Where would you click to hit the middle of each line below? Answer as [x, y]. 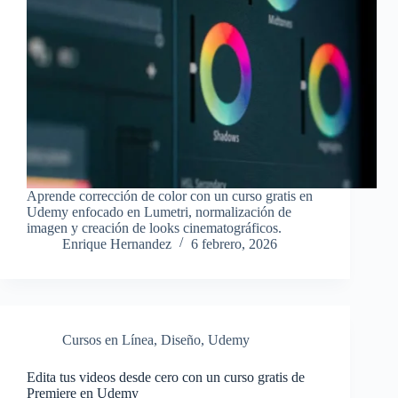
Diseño [181, 340]
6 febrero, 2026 [234, 244]
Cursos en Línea [108, 340]
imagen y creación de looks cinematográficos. [154, 228]
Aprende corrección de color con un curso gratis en [170, 196]
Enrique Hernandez [117, 244]
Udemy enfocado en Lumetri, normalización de [159, 212]
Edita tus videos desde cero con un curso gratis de [166, 378]
